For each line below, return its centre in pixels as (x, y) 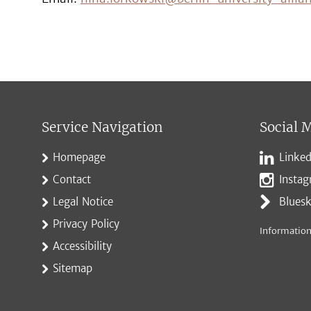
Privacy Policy (86, 224)
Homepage (79, 157)
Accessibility (82, 246)
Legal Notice (83, 202)
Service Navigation (102, 127)
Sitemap (73, 268)
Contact (72, 179)
